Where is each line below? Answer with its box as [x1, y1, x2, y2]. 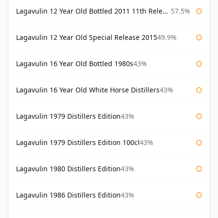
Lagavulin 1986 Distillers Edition [16, 190, 121, 200]
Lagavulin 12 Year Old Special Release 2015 [16, 33, 157, 42]
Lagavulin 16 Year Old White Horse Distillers [16, 85, 160, 95]
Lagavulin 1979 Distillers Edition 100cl [16, 138, 140, 147]
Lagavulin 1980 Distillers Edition [16, 164, 121, 174]
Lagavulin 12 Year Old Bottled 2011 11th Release [16, 6, 163, 16]
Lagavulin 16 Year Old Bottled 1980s [16, 59, 133, 69]
